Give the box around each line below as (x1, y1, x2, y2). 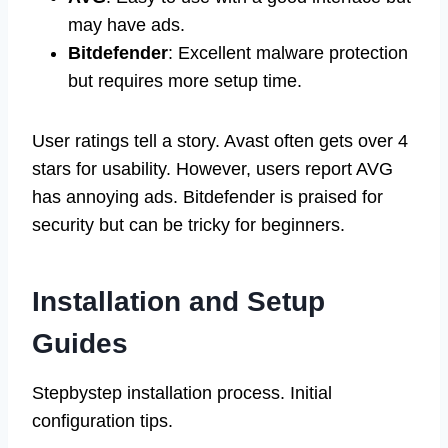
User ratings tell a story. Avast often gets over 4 (32, 130, 408, 151)
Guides (32, 327, 128, 359)
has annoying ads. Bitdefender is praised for (32, 186, 383, 207)
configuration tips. (32, 410, 173, 431)
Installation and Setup (32, 285, 325, 317)
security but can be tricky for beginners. (32, 214, 345, 235)
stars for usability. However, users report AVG (32, 158, 393, 179)
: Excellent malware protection (168, 42, 408, 63)
